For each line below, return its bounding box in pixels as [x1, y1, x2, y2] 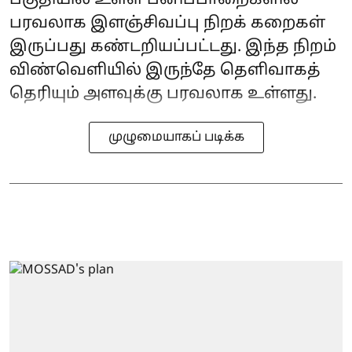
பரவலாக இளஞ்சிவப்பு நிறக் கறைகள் [9, 14, 325, 33]
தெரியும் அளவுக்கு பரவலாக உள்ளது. [9, 85, 317, 104]
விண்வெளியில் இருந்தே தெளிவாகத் [9, 61, 321, 80]
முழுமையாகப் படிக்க [108, 130, 244, 145]
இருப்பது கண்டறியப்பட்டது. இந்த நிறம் [9, 38, 336, 57]
